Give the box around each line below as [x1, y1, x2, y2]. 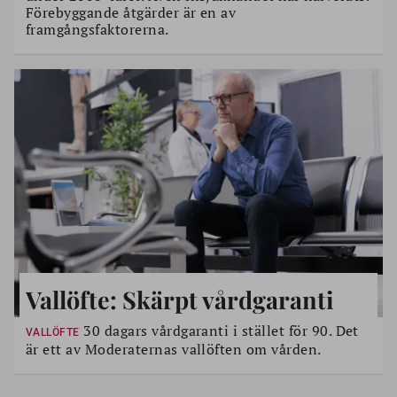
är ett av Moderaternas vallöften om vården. [26, 339, 322, 359]
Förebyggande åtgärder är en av [26, 3, 237, 22]
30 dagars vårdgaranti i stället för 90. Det [79, 321, 359, 340]
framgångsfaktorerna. [26, 19, 169, 39]
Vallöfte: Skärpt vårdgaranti [26, 284, 334, 315]
